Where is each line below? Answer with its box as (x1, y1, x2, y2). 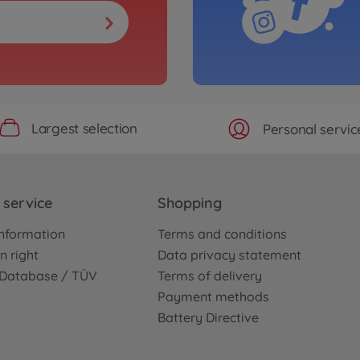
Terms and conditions (157, 226, 287, 242)
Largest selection (31, 119, 137, 137)
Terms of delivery (157, 268, 262, 284)
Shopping (157, 194, 222, 212)
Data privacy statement (157, 247, 301, 263)
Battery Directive (157, 309, 259, 325)
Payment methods (157, 288, 269, 305)
